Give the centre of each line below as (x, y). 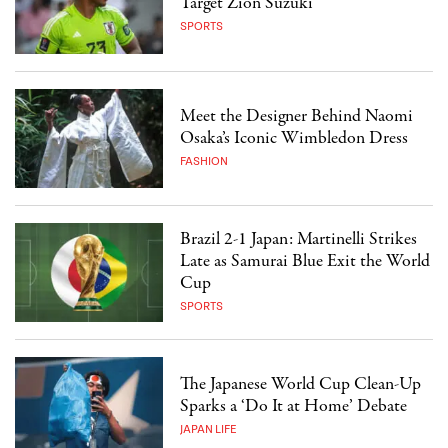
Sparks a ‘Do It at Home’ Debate (294, 406)
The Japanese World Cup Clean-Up (301, 384)
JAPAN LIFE (209, 429)
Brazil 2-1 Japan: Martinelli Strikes (299, 239)
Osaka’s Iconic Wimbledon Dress (294, 138)
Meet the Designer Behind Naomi (297, 116)
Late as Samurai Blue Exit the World (305, 261)
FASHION (204, 161)
